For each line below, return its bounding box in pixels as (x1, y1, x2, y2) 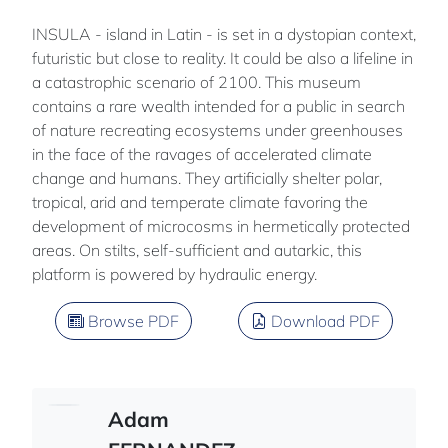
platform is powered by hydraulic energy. (32, 264, 317, 285)
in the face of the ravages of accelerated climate (32, 144, 372, 165)
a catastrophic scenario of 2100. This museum (32, 72, 361, 93)
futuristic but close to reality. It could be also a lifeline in (32, 48, 413, 69)
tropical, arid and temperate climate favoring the (32, 192, 368, 213)
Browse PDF (84, 311, 179, 332)
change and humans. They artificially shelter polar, (32, 168, 382, 189)
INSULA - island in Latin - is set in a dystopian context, (32, 24, 416, 45)
